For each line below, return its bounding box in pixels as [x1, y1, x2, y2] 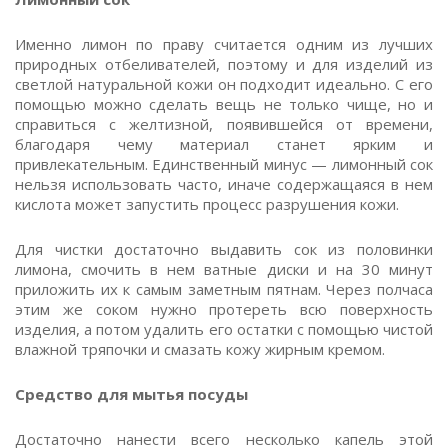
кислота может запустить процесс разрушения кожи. [15, 194, 399, 214]
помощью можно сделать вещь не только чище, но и [15, 94, 433, 114]
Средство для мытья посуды [15, 384, 248, 404]
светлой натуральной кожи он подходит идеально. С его [15, 74, 433, 94]
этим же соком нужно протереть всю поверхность [15, 299, 433, 319]
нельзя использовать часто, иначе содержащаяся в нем [15, 174, 433, 194]
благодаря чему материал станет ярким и [15, 134, 433, 154]
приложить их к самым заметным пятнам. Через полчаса [15, 279, 433, 299]
